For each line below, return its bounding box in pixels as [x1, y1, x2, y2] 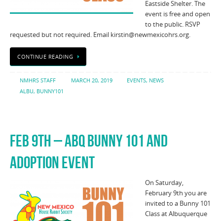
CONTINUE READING [17, 53, 73, 61]
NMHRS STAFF [19, 76, 56, 84]
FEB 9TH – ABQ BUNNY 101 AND [10, 131, 168, 150]
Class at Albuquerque [145, 209, 207, 218]
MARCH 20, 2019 [71, 76, 113, 84]
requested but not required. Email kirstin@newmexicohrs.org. [10, 30, 190, 39]
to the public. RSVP [145, 20, 200, 29]
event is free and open [145, 9, 210, 18]
